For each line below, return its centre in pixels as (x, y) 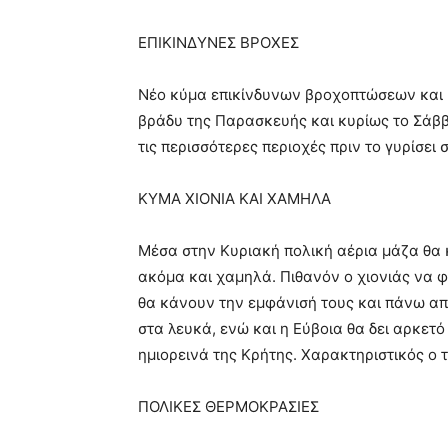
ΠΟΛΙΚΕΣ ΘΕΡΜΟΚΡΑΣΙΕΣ (228, 407)
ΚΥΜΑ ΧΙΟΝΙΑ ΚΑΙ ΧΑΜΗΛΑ (234, 199)
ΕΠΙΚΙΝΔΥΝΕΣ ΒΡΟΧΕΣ (218, 43)
